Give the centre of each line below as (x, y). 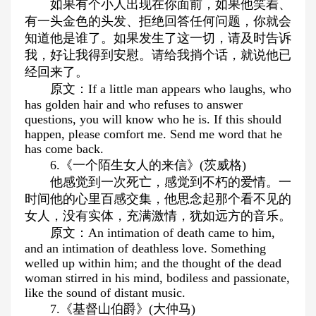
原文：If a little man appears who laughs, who (171, 89)
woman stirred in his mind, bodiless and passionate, (157, 278)
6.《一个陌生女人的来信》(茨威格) (148, 165)
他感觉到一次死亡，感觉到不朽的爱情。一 (171, 182)
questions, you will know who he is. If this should (153, 119)
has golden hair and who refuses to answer (134, 104)
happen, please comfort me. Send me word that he (153, 134)
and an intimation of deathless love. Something (145, 248)
